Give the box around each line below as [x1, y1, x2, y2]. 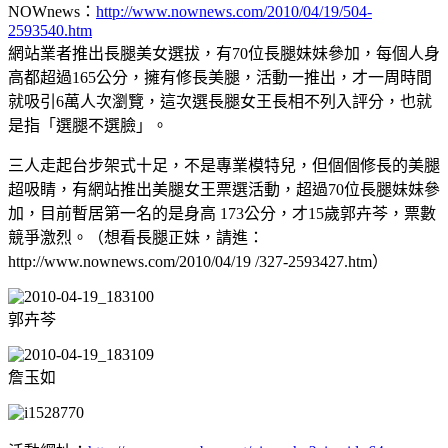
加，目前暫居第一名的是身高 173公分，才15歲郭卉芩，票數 [8, 204, 436, 222]
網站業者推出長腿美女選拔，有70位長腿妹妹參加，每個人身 [8, 44, 440, 62]
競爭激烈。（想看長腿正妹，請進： [8, 228, 264, 246]
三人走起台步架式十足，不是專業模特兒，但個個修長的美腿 [8, 156, 440, 174]
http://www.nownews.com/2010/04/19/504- [96, 2, 372, 20]
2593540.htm [8, 21, 92, 39]
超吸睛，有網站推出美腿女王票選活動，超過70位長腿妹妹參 [8, 180, 440, 198]
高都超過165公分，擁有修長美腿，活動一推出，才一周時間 [8, 68, 432, 86]
